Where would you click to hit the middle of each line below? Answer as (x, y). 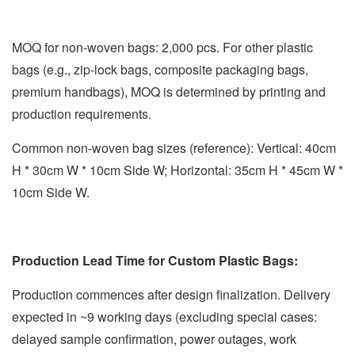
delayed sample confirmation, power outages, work (154, 338)
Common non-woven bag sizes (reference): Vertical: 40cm (174, 147)
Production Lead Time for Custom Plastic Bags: (155, 260)
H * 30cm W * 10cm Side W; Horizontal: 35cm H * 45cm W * (177, 170)
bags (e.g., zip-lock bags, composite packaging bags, (160, 69)
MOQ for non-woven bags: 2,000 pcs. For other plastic (162, 47)
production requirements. (82, 113)
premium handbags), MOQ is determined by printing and (169, 91)
